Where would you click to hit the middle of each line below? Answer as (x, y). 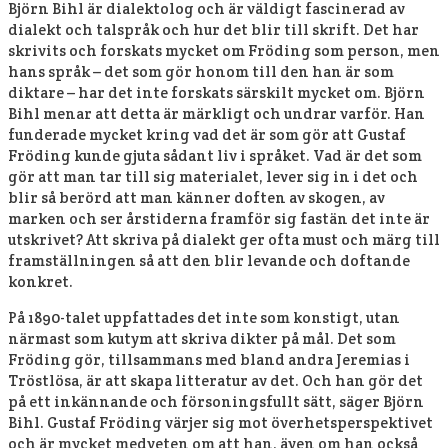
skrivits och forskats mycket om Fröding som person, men (224, 50)
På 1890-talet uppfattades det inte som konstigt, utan (204, 317)
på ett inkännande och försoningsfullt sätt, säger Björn (216, 401)
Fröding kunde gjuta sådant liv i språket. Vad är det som (215, 155)
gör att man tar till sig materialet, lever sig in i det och (213, 176)
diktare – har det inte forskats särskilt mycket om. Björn (216, 92)
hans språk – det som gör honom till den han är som (201, 71)
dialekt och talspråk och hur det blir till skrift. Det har (213, 29)
